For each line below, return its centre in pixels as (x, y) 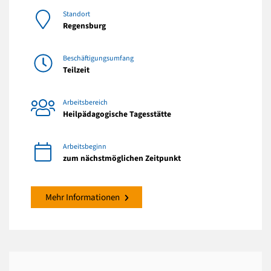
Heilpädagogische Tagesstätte (117, 114)
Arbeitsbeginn (85, 146)
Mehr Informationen (83, 197)
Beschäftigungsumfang (98, 58)
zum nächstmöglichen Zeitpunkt (122, 158)
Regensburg (84, 25)
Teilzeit (76, 70)
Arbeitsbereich (85, 102)
